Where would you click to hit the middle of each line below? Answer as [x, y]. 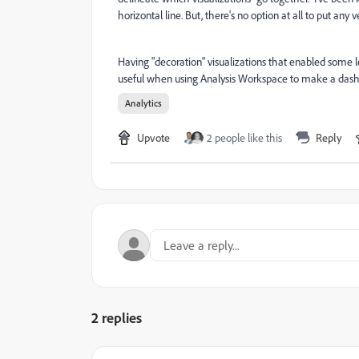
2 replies [117, 317]
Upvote [153, 137]
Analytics [143, 103]
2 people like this [244, 137]
